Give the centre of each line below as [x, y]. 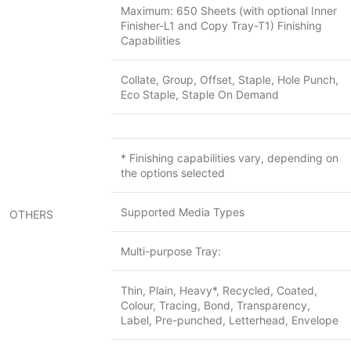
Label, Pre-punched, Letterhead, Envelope [230, 320]
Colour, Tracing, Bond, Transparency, [215, 305]
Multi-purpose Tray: [171, 251]
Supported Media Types [183, 212]
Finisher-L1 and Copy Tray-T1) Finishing [221, 25]
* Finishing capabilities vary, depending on [230, 158]
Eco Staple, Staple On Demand [200, 94]
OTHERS [31, 214]
